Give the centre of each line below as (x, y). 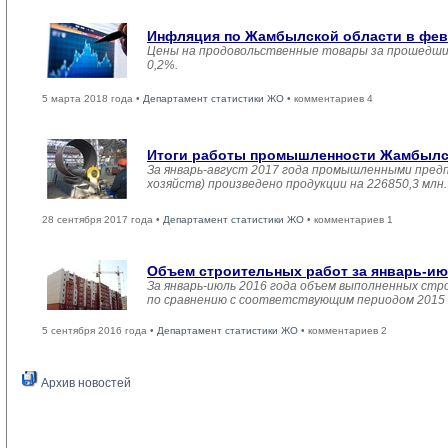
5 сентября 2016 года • (99, 330)
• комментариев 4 (328, 98)
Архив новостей (84, 383)
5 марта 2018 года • (92, 98)
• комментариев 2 (342, 330)
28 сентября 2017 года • (102, 219)
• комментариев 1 (348, 219)
